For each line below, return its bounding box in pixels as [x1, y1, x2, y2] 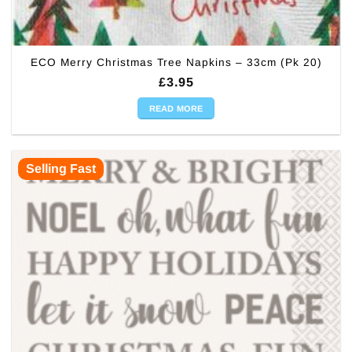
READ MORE [148, 103, 203, 113]
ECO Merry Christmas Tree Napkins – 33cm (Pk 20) [30, 57, 322, 69]
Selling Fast [26, 161, 97, 175]
